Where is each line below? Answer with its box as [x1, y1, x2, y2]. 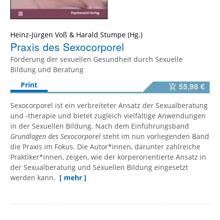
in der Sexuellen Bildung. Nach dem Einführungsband [10, 121, 189, 131]
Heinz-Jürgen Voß [10, 29, 67, 39]
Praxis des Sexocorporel [10, 39, 124, 54]
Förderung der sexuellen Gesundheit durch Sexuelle [10, 54, 183, 64]
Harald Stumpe [76, 29, 126, 39]
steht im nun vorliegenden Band [101, 131, 209, 141]
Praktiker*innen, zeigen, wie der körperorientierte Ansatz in [10, 152, 206, 162]
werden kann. [10, 172, 57, 182]
